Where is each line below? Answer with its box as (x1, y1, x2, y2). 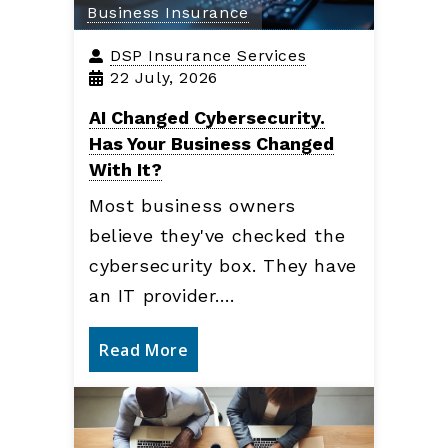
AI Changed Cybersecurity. (89, 106, 325, 128)
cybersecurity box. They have (89, 254, 357, 276)
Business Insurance (87, 2, 249, 22)
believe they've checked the (89, 224, 346, 246)
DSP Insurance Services (110, 45, 307, 65)
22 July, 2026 (110, 67, 218, 87)
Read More (99, 338, 189, 361)
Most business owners (89, 194, 297, 216)
